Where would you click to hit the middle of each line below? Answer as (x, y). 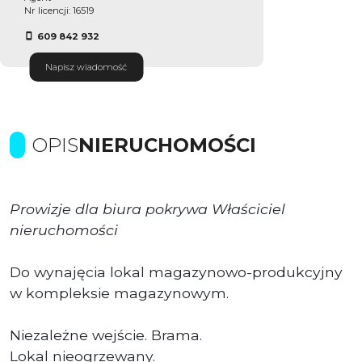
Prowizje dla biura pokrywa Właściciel (147, 208)
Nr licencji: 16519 (59, 10)
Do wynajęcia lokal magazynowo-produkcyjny (176, 271)
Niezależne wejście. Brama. (106, 335)
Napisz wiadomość (86, 67)
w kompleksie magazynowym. (119, 293)
